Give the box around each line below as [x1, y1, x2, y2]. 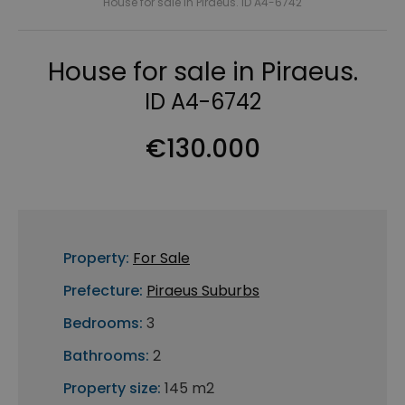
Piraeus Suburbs [146, 280, 259, 302]
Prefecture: [63, 280, 143, 302]
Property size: [63, 378, 161, 400]
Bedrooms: [63, 313, 143, 334]
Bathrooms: [63, 345, 149, 367]
